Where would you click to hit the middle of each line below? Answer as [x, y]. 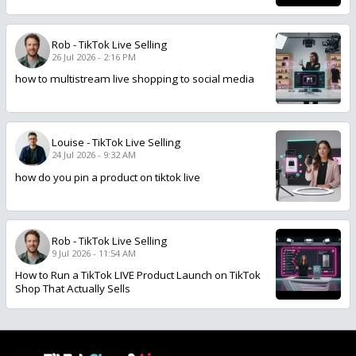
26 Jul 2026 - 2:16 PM [93, 57]
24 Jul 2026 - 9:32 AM [93, 155]
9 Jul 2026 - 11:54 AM [93, 253]
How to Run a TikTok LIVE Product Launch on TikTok [137, 275]
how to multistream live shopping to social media [134, 79]
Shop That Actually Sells [72, 288]
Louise [68, 143]
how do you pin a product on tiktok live [107, 177]
